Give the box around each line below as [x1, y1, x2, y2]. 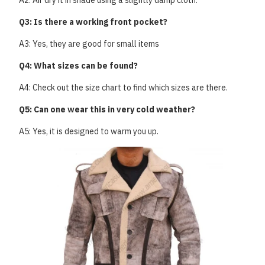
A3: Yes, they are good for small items [19, 38, 159, 49]
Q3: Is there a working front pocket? [19, 17, 167, 27]
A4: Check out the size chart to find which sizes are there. [19, 82, 228, 93]
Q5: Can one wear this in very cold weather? [19, 104, 195, 115]
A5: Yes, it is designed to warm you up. [19, 126, 159, 137]
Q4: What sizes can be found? [19, 60, 138, 71]
